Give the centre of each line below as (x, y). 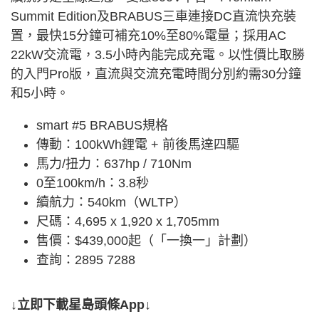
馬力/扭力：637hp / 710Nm (114, 164)
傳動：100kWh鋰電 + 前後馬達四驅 (138, 145)
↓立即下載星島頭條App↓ (81, 305)
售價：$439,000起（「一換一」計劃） (146, 241)
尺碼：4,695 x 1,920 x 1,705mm (128, 222)
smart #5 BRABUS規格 (102, 126)
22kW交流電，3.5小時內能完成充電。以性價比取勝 (158, 55)
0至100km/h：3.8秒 (93, 183)
